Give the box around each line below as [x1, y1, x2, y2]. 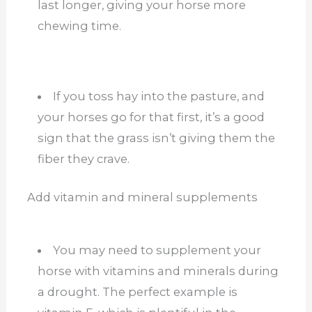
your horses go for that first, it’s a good [37, 110, 265, 125]
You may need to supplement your [53, 243, 262, 258]
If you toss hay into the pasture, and [53, 89, 265, 104]
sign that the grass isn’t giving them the [37, 131, 275, 146]
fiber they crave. [37, 152, 130, 166]
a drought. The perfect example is [37, 285, 237, 299]
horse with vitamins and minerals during [37, 264, 279, 279]
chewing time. [37, 19, 121, 33]
